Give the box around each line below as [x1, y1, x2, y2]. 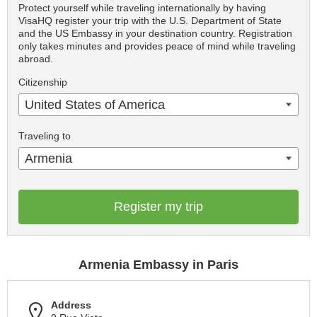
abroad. [18, 53, 53, 65]
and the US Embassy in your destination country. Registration [18, 28, 292, 40]
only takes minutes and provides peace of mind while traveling [18, 40, 296, 52]
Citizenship [18, 76, 67, 88]
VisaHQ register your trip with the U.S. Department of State [18, 15, 282, 27]
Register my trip [114, 200, 203, 214]
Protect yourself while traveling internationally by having [18, 2, 266, 14]
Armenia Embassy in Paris [79, 258, 238, 272]
